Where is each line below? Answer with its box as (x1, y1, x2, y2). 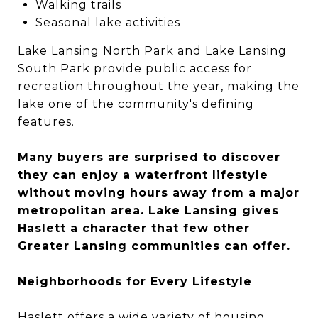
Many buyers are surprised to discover (18, 150, 280, 164)
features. (18, 115, 75, 128)
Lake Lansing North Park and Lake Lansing (18, 44, 287, 57)
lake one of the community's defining (18, 97, 254, 111)
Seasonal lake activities (35, 16, 180, 29)
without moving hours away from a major (18, 186, 300, 199)
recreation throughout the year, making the (18, 79, 300, 93)
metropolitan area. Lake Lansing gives (18, 204, 279, 217)
